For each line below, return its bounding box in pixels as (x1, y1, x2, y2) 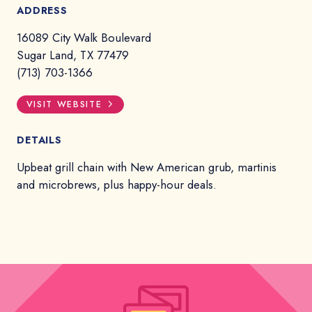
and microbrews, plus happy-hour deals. (17, 176, 217, 194)
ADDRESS (17, 3, 68, 17)
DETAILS (17, 133, 62, 148)
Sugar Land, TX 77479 (17, 46, 129, 63)
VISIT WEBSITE (26, 98, 102, 111)
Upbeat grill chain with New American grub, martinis (17, 159, 276, 176)
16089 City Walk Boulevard (17, 29, 151, 46)
